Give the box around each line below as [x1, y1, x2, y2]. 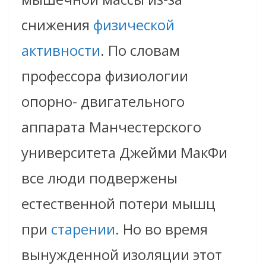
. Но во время [115, 219, 208, 239]
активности [21, 40, 100, 61]
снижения [21, 15, 93, 35]
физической [93, 15, 175, 35]
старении [51, 219, 115, 239]
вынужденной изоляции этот [21, 245, 222, 265]
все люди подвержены [21, 168, 178, 188]
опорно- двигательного [21, 91, 185, 112]
